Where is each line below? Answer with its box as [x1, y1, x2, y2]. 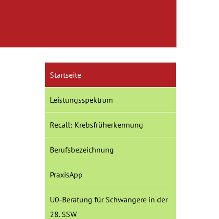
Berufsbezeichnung [50, 145, 114, 154]
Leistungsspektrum [50, 95, 113, 105]
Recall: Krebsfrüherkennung [50, 120, 143, 130]
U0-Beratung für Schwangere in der [50, 195, 168, 204]
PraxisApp [50, 170, 83, 179]
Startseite [50, 70, 81, 80]
